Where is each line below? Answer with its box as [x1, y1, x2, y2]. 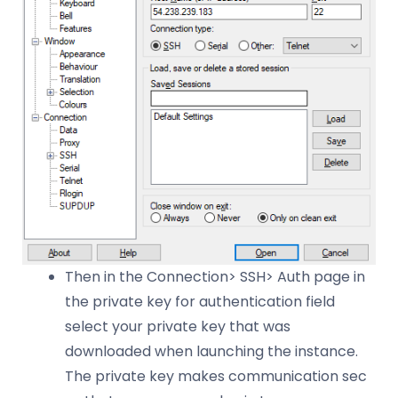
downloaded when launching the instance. [65, 340, 358, 362]
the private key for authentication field [65, 291, 335, 312]
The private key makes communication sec [65, 365, 367, 386]
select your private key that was [65, 315, 291, 337]
